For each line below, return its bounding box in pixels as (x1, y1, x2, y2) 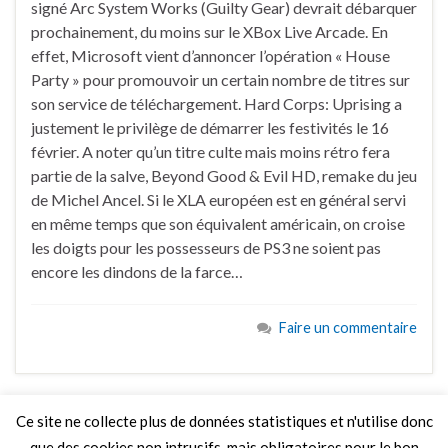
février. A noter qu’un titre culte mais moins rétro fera (31, 142, 390, 162)
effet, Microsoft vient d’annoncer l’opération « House (31, 46, 390, 66)
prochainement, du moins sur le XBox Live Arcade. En (31, 22, 388, 42)
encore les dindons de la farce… (31, 262, 243, 282)
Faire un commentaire (279, 319, 417, 337)
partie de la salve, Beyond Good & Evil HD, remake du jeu (31, 166, 417, 186)
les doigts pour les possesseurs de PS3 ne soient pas (31, 238, 381, 258)
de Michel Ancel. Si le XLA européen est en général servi (31, 190, 406, 210)
